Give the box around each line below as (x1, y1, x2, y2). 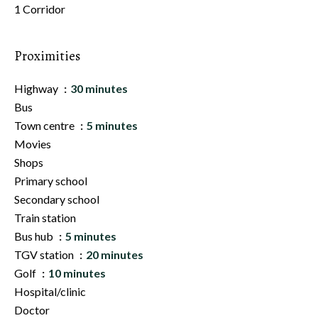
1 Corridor (14, 2, 65, 16)
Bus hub (14, 229, 55, 243)
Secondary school (14, 192, 99, 206)
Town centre (14, 119, 77, 132)
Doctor (14, 303, 50, 317)
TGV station (14, 248, 76, 261)
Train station (14, 211, 76, 224)
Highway (14, 82, 60, 95)
